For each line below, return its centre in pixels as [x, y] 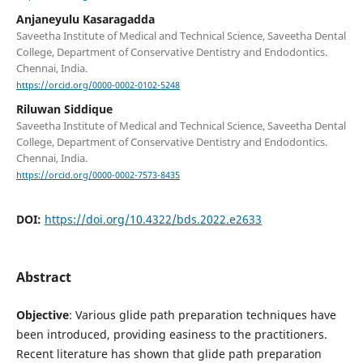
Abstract [43, 277]
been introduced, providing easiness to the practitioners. [171, 334]
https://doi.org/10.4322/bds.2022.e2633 [153, 220]
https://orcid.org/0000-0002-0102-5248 [98, 85]
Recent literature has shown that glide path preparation [169, 353]
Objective [42, 314]
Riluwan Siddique [64, 109]
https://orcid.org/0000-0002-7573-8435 [98, 175]
